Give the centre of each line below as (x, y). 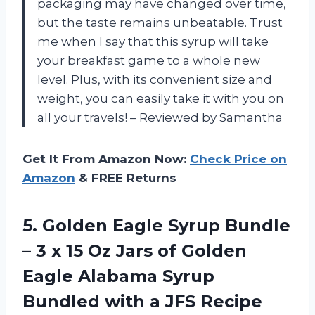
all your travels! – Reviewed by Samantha (160, 118)
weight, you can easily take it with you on (161, 99)
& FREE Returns (126, 178)
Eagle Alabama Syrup (118, 276)
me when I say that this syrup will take (153, 42)
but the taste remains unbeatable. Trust (160, 23)
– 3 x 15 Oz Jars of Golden (135, 251)
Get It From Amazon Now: (106, 159)
